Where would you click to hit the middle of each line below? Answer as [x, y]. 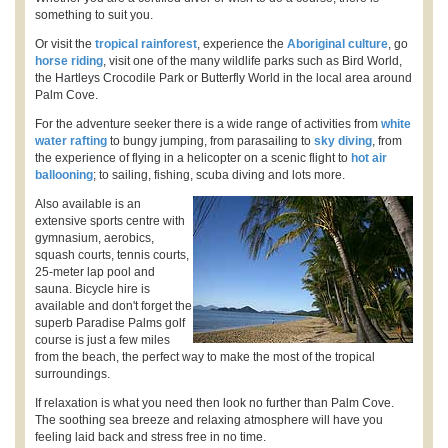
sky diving [343, 140]
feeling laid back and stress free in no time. [150, 436]
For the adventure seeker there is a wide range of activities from [208, 123]
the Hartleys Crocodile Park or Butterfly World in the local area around [223, 77]
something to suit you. [94, 14]
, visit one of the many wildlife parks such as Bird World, [252, 60]
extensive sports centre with [110, 220]
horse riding [69, 60]
